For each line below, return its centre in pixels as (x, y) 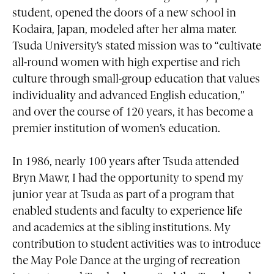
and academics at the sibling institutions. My (121, 229)
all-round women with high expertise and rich (126, 63)
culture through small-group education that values (136, 80)
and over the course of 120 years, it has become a (133, 113)
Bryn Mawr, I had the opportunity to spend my (128, 179)
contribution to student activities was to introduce (136, 245)
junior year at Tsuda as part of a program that (123, 196)
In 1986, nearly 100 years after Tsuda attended (126, 163)
